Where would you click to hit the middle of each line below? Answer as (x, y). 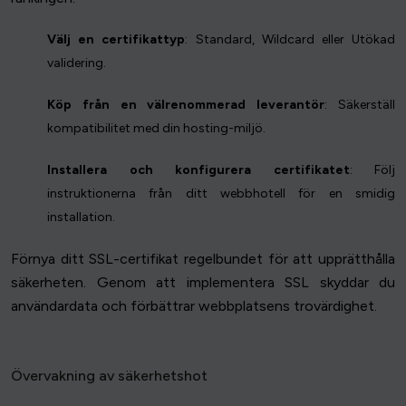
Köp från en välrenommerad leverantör (186, 105)
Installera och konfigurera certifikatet (198, 170)
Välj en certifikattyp (116, 40)
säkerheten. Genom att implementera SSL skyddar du (203, 283)
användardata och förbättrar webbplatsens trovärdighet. (194, 306)
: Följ (372, 170)
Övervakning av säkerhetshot (109, 376)
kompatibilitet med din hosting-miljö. (156, 129)
